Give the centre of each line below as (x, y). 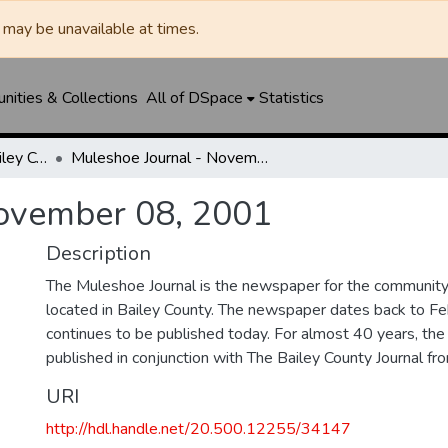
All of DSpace (194, 98)
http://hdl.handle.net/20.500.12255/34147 (198, 429)
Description (98, 253)
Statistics (291, 98)
